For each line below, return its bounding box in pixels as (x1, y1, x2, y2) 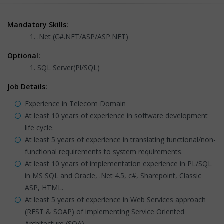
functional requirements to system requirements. (25, 146, 183, 156)
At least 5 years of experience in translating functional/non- (25, 134, 216, 144)
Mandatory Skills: (7, 19, 68, 29)
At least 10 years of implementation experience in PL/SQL (25, 158, 212, 168)
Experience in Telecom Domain (25, 98, 128, 108)
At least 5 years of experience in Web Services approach (25, 194, 206, 204)
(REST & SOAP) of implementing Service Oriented (25, 206, 184, 216)
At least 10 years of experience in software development (25, 110, 208, 120)
